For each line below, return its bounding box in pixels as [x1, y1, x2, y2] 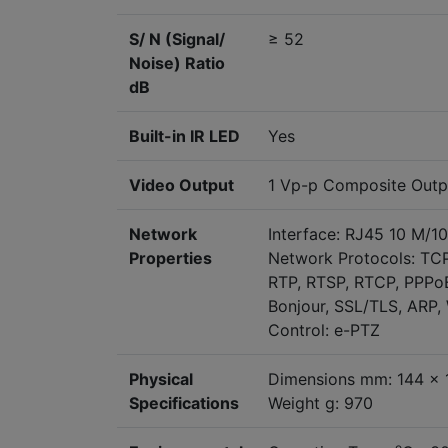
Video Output [129, 175, 234, 196]
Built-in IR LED [129, 126, 240, 147]
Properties [129, 248, 212, 269]
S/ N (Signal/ [129, 29, 225, 50]
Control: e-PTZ [268, 320, 380, 341]
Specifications [129, 393, 239, 414]
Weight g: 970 [268, 393, 373, 414]
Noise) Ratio [129, 53, 225, 74]
